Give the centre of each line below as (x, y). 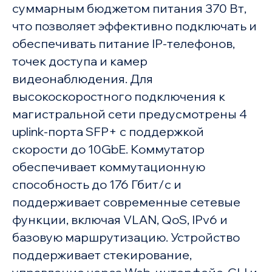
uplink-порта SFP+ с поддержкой (108, 132)
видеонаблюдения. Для (82, 79)
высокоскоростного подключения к (118, 97)
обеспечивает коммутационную (108, 167)
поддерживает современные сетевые (126, 202)
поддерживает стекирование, (102, 255)
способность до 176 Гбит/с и (97, 185)
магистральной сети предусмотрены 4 (129, 114)
